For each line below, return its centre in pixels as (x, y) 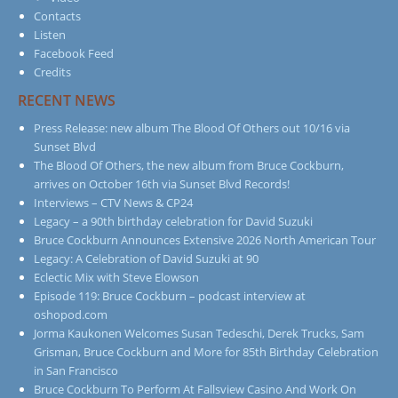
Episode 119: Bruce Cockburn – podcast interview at (170, 295)
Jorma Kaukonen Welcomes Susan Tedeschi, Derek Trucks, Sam (199, 333)
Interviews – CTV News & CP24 (113, 202)
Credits (52, 72)
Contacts (57, 16)
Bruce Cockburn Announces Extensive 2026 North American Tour (205, 239)
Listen (50, 34)
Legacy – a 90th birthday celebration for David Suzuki (173, 221)
